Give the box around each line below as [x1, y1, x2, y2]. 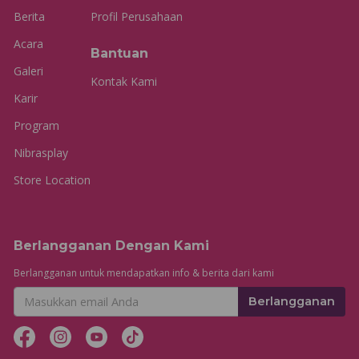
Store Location [14, 172, 91, 188]
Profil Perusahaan [91, 9, 183, 24]
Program [14, 118, 59, 133]
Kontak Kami [91, 74, 157, 89]
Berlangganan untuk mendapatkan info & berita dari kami [14, 266, 274, 280]
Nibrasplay [14, 145, 68, 160]
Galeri [14, 63, 43, 79]
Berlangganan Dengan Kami [14, 238, 209, 253]
